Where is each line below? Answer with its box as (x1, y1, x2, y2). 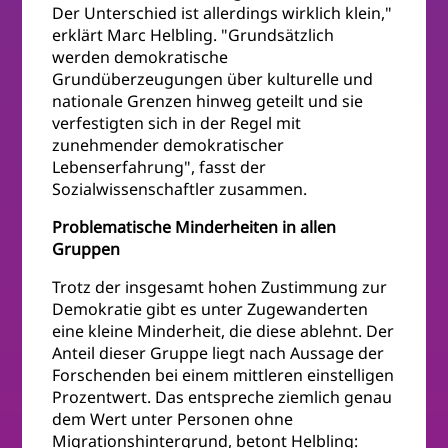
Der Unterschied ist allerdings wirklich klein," (52, 2, 393, 25)
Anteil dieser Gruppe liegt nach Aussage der (52, 342, 385, 365)
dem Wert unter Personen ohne (52, 408, 294, 431)
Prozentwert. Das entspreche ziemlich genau (52, 386, 393, 409)
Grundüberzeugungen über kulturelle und (52, 68, 374, 91)
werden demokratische (52, 46, 229, 69)
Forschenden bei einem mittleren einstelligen (52, 364, 395, 387)
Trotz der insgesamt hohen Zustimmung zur (52, 276, 388, 299)
